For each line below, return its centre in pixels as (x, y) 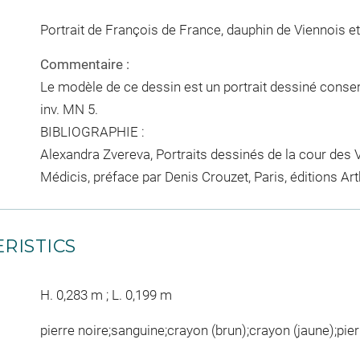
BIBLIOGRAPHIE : (92, 132)
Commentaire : (84, 64)
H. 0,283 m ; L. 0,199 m (106, 295)
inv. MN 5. (69, 109)
